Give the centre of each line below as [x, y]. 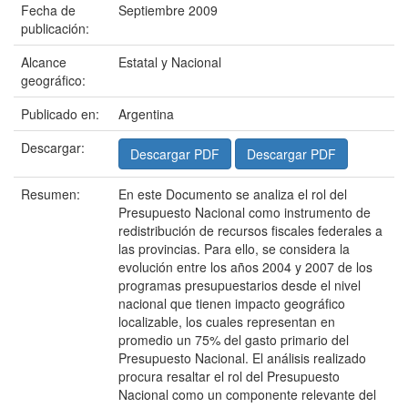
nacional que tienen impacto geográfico [232, 303]
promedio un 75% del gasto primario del [234, 340]
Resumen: [51, 194]
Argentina [146, 114]
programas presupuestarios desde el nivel [240, 285]
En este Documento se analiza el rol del [233, 194]
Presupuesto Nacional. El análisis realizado [242, 358]
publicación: [55, 28]
